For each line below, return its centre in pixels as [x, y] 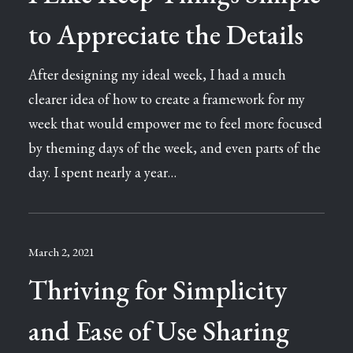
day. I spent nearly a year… [102, 172]
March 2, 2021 [61, 252]
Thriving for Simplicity [158, 290]
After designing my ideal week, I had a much [157, 74]
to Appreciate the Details [166, 34]
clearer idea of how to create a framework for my [167, 99]
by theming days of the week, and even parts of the [175, 148]
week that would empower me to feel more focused [175, 123]
